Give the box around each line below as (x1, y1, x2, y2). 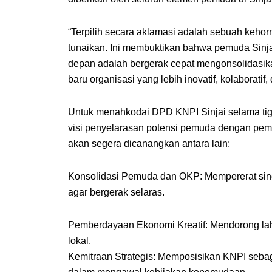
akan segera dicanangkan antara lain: (68, 138, 230, 149)
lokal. (68, 236, 91, 246)
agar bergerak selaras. (68, 187, 165, 197)
